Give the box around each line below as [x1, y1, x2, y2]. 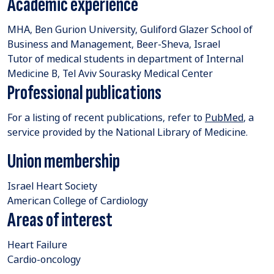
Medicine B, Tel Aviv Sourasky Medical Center [7, 66, 213, 80]
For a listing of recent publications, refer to [7, 110, 205, 124]
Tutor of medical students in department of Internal [7, 51, 243, 65]
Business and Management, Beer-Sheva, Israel [7, 37, 220, 51]
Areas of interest [7, 207, 113, 232]
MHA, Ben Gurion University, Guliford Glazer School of [7, 22, 253, 36]
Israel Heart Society [7, 179, 97, 193]
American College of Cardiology [7, 193, 148, 207]
